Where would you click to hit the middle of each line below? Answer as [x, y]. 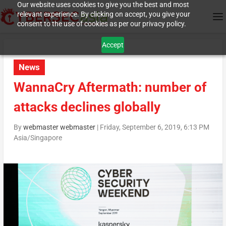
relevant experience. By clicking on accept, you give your [103, 14]
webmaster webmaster [59, 127]
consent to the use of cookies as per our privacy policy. [101, 24]
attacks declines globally [87, 107]
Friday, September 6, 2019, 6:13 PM [154, 127]
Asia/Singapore [38, 138]
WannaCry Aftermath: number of [110, 88]
